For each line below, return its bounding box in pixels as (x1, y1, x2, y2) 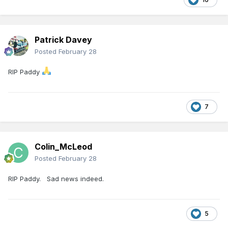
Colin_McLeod (35, 141, 92, 152)
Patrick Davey (35, 34, 92, 45)
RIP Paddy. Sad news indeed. (8, 174, 104, 183)
